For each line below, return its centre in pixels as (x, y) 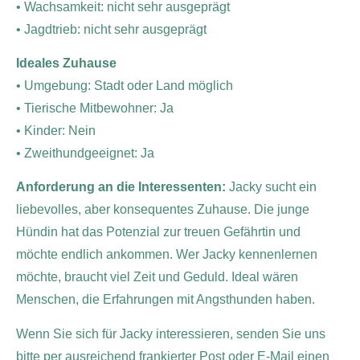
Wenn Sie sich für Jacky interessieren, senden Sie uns (171, 333)
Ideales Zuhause (66, 63)
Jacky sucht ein (273, 187)
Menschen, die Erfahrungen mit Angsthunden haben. (166, 300)
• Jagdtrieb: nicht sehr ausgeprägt (111, 29)
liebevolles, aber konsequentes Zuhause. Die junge (163, 210)
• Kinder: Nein (56, 131)
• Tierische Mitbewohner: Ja (95, 108)
